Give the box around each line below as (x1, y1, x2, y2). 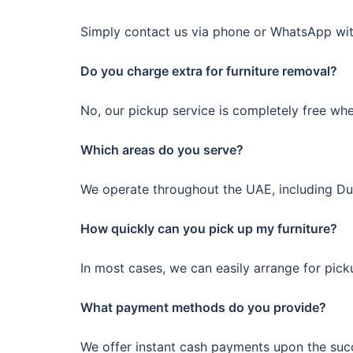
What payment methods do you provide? (80, 299, 326, 316)
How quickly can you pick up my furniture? (80, 221, 337, 237)
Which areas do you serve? (80, 142, 243, 158)
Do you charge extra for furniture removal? (80, 63, 337, 80)
